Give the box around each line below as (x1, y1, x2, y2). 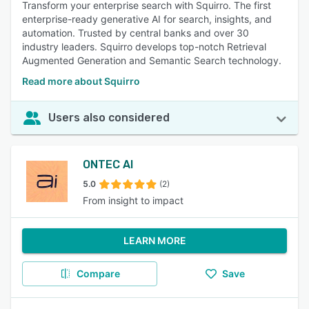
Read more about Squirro (22, 75, 140, 87)
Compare (76, 268, 120, 279)
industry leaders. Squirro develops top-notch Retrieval (22, 41, 266, 52)
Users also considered (48, 111, 170, 124)
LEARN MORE (123, 235, 186, 246)
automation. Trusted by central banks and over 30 (22, 27, 249, 39)
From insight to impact (83, 195, 183, 206)
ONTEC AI (83, 158, 133, 171)
